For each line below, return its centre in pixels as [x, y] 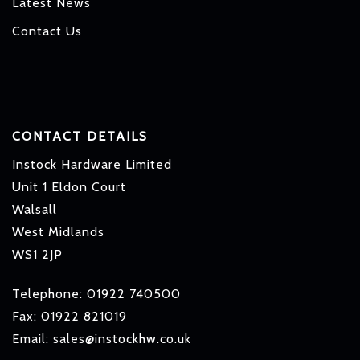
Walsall [35, 209]
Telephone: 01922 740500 [96, 293]
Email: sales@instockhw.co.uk [102, 338]
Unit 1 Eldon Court [69, 187]
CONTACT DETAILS [80, 136]
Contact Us [47, 31]
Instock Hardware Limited [92, 164]
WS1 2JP [37, 254]
